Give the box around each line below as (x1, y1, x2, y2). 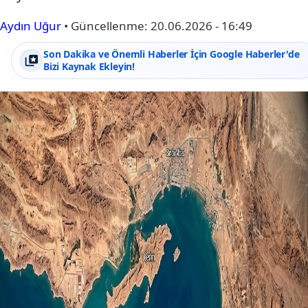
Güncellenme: (71, 18, 151, 34)
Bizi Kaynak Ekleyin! (43, 60, 135, 73)
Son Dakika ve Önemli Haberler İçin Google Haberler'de (43, 47, 300, 60)
